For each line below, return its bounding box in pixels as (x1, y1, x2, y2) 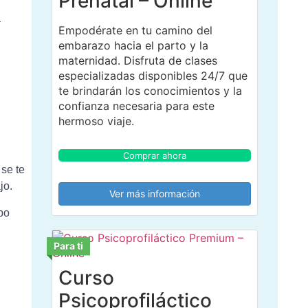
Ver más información (109, 187, 200, 199)
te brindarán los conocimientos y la (58, 83, 242, 98)
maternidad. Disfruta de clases (58, 53, 217, 67)
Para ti (53, 239, 83, 252)
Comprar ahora (122, 149, 186, 161)
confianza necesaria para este (58, 98, 214, 113)
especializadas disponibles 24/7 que (58, 68, 247, 82)
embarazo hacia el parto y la (58, 38, 208, 52)
